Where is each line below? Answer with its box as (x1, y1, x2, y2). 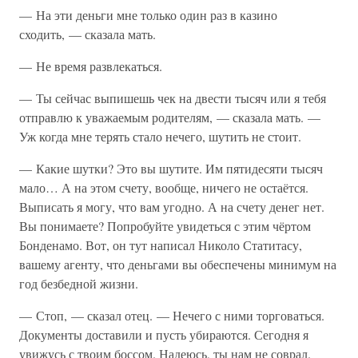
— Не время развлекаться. (19, 58, 162, 74)
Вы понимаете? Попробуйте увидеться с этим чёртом (19, 217, 311, 234)
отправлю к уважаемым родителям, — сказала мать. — (19, 109, 320, 125)
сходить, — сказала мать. (19, 26, 156, 42)
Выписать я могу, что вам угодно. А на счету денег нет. (19, 198, 324, 215)
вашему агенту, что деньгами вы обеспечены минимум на (19, 256, 336, 272)
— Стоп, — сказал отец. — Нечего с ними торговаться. (19, 307, 324, 324)
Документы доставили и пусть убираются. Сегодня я (19, 326, 308, 343)
